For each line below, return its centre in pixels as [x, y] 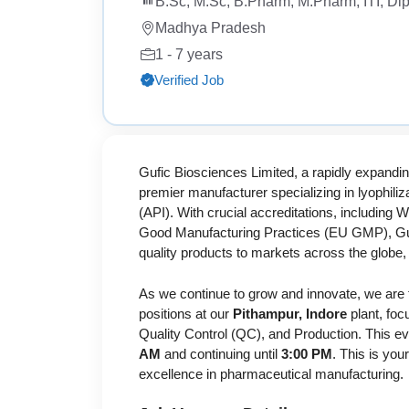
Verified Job [189, 79]
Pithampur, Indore [290, 313]
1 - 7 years [189, 54]
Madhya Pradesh [210, 27]
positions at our [186, 313]
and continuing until [221, 353]
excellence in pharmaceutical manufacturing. [271, 373]
